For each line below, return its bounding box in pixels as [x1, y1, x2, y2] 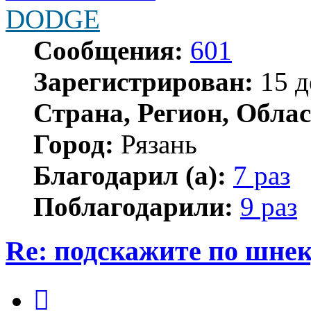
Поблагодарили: [33, 191, 233, 221]
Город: [33, 128, 114, 159]
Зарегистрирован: [33, 66, 253, 96]
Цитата [49, 279, 83, 292]
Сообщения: [33, 35, 183, 65]
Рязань [114, 128, 197, 159]
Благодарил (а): [33, 160, 226, 190]
